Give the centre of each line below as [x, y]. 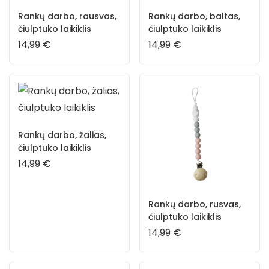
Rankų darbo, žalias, [62, 135]
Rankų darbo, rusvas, [195, 204]
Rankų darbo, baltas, [194, 16]
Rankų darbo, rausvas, [67, 16]
